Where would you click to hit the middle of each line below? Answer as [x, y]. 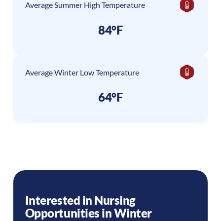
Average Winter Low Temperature [82, 72]
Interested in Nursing [80, 200]
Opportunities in [69, 213]
